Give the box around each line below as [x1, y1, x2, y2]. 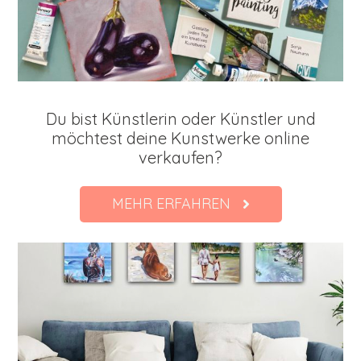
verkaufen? [139, 147, 222, 168]
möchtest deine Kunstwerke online [52, 128, 309, 149]
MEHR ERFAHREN [111, 194, 230, 214]
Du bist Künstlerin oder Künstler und [45, 109, 316, 130]
